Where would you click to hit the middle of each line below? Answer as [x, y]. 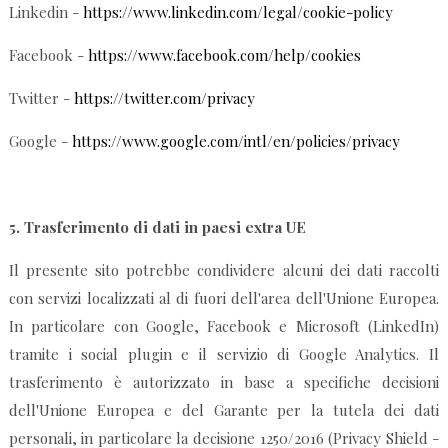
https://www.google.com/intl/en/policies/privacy [235, 141]
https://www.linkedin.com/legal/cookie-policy [237, 12]
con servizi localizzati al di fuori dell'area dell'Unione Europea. [224, 298]
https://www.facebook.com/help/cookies [224, 55]
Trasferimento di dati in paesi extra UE [164, 227]
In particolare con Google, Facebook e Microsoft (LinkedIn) [224, 326]
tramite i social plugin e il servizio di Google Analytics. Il [224, 354]
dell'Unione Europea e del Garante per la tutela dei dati [224, 410]
